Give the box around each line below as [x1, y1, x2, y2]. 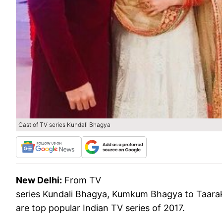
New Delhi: [16, 174, 62, 185]
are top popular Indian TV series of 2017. [16, 202, 185, 213]
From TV [64, 174, 101, 185]
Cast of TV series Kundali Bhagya [18, 120, 111, 128]
